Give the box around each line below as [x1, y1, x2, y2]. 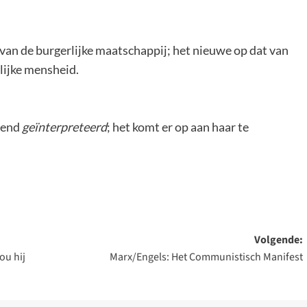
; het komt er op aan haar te [107, 119, 249, 135]
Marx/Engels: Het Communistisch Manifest [109, 249, 303, 265]
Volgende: [254, 232, 303, 248]
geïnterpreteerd [22, 119, 107, 135]
